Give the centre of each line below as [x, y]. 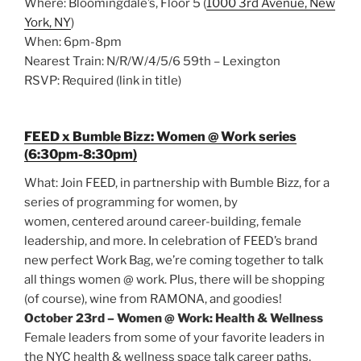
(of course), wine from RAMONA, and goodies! [153, 299]
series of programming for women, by [131, 202]
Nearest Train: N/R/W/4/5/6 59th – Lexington [152, 62]
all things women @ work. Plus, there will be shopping [174, 279]
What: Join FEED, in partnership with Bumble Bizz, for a [177, 183]
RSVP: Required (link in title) [103, 81]
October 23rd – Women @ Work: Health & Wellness [174, 318]
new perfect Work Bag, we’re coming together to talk [174, 260]
